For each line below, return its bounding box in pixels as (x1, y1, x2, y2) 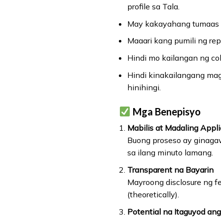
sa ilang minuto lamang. (127, 147, 213, 158)
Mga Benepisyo (130, 106, 201, 118)
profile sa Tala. (127, 1, 180, 12)
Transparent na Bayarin (127, 165, 214, 175)
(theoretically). (127, 189, 179, 200)
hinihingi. (127, 82, 161, 92)
